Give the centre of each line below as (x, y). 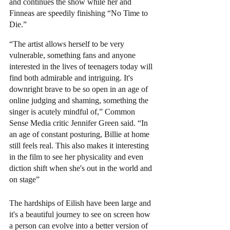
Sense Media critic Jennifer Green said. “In (80, 123)
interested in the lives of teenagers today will (82, 66)
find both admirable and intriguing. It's (72, 78)
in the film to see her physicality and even (77, 157)
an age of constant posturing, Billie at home (80, 134)
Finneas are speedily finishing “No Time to (80, 13)
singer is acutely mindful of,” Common (73, 111)
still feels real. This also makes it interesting (80, 145)
